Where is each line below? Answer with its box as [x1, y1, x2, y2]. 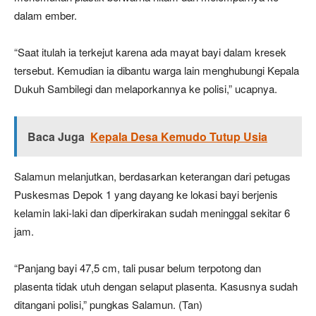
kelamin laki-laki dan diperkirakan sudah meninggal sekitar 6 [14, 205, 290, 220]
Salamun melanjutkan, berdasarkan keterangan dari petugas [14, 168, 291, 183]
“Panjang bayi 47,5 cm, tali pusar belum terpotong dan [14, 260, 261, 275]
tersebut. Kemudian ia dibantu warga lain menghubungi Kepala [14, 62, 299, 78]
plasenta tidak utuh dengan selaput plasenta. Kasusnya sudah [14, 278, 298, 293]
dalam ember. [14, 7, 77, 23]
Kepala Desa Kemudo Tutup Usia [90, 128, 267, 145]
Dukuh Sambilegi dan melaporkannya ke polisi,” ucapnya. [14, 80, 277, 96]
